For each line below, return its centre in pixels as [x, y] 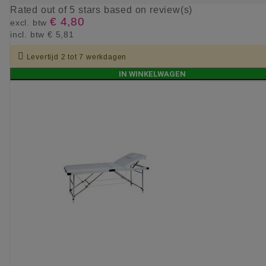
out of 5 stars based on [95, 10]
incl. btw [29, 35]
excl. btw [30, 23]
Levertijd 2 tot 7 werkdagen [77, 57]
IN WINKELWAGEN [152, 74]
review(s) [171, 10]
